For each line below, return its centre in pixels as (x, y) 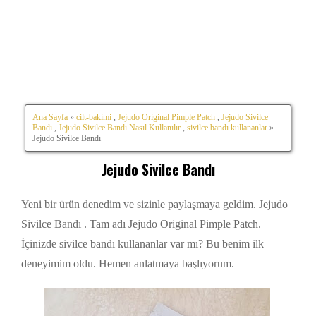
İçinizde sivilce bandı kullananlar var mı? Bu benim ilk (142, 244)
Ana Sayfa (50, 117)
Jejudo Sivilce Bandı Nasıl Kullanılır (120, 127)
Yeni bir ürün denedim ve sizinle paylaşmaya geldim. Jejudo (154, 205)
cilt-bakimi (94, 117)
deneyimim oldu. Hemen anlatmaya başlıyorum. (129, 264)
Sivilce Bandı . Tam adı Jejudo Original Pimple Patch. (141, 224)
